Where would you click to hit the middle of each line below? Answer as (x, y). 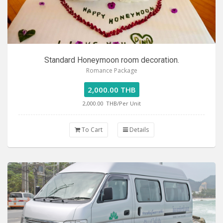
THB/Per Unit (123, 103)
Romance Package (111, 70)
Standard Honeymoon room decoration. (111, 60)
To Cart (91, 130)
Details (138, 130)
